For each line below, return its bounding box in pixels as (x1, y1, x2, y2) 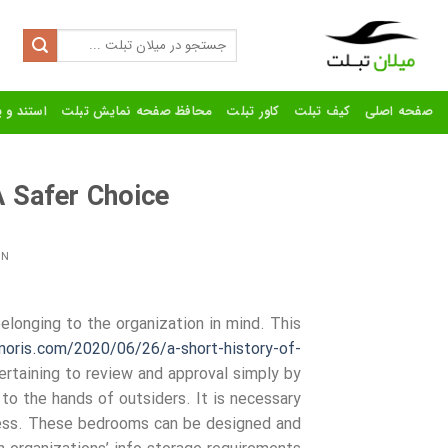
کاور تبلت (226, 101, 280, 122)
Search (197, 27, 238, 47)
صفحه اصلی (364, 101, 433, 122)
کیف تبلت (293, 101, 351, 122)
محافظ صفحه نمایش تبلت (60, 101, 213, 122)
